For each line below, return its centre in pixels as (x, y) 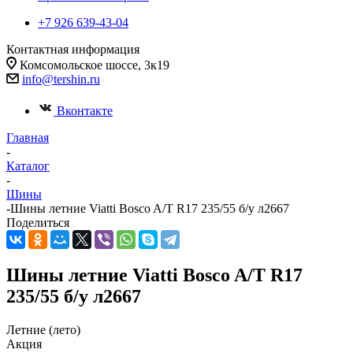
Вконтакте (85, 111)
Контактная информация (73, 49)
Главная (28, 137)
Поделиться (38, 223)
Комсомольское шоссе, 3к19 (95, 65)
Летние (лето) (43, 329)
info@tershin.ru (61, 79)
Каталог (28, 166)
